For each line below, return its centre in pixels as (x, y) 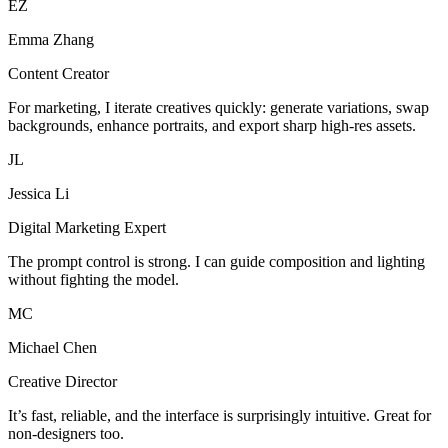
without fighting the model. (93, 280)
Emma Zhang (51, 40)
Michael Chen (52, 348)
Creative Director (62, 382)
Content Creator (58, 74)
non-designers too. (66, 434)
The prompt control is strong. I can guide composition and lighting (216, 262)
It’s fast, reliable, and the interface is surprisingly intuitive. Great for (219, 416)
